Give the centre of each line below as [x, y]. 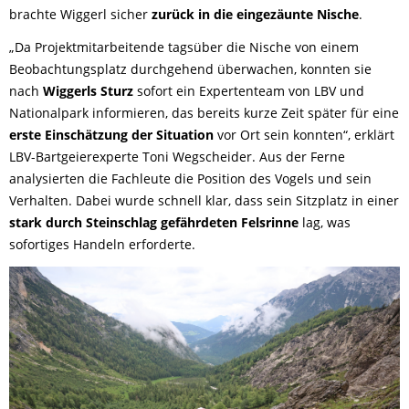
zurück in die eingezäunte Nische [255, 15]
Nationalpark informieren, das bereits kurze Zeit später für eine [204, 113]
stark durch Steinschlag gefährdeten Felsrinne [154, 223]
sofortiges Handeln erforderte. [102, 245]
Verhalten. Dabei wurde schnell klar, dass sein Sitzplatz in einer [204, 201]
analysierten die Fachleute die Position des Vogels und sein [190, 179]
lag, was [325, 223]
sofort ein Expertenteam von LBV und [251, 91]
